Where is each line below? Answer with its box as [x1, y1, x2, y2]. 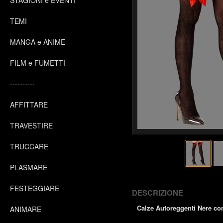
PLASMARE [10, 162, 47, 172]
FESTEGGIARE [10, 183, 59, 193]
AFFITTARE [10, 100, 48, 110]
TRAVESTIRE [10, 120, 53, 130]
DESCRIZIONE [132, 187, 183, 198]
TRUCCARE [10, 141, 48, 151]
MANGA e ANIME [10, 37, 65, 47]
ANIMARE [10, 204, 41, 214]
